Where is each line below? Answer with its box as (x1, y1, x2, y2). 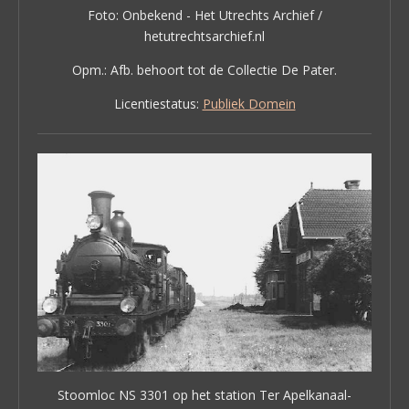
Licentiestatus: (113, 94, 203, 112)
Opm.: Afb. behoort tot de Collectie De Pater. (72, 60, 337, 79)
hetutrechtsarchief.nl (144, 26, 265, 45)
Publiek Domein (202, 94, 296, 112)
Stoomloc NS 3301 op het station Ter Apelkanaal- (58, 386, 351, 404)
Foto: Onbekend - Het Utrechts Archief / (87, 5, 322, 24)
